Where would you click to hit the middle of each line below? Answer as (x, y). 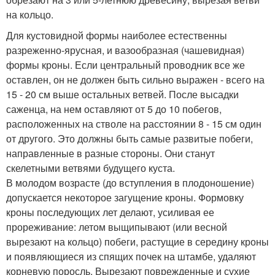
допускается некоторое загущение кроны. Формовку (125, 197)
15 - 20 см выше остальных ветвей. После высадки (122, 94)
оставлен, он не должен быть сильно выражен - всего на (135, 79)
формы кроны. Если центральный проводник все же (126, 64)
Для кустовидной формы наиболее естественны (117, 35)
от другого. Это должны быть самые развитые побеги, (130, 138)
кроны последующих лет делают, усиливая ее (110, 212)
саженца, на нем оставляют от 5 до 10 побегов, (114, 109)
